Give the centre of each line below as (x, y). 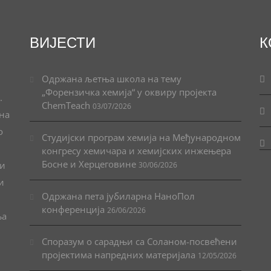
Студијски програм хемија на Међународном (141, 137)
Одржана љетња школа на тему (112, 78)
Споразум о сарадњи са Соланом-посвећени (139, 241)
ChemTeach (66, 105)
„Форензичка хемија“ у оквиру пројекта (129, 92)
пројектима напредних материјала (119, 254)
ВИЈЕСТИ (63, 42)
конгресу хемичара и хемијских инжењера (136, 150)
